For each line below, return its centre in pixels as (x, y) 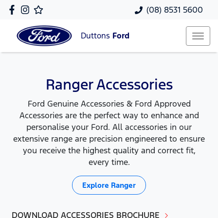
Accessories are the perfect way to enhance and (109, 115)
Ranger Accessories (109, 84)
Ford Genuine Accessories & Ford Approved (109, 104)
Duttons (97, 36)
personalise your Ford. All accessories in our (109, 127)
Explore (97, 185)
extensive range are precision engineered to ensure (109, 139)
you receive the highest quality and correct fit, (109, 150)
